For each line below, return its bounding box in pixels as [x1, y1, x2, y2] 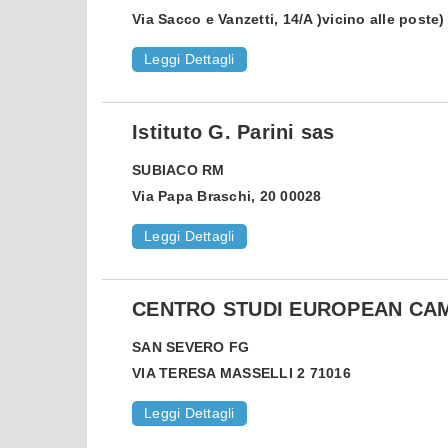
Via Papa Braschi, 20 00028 [132, 188, 322, 205]
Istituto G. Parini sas [132, 121, 335, 144]
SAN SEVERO [132, 339, 225, 356]
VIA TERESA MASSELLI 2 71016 [132, 365, 351, 382]
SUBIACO [132, 162, 198, 179]
